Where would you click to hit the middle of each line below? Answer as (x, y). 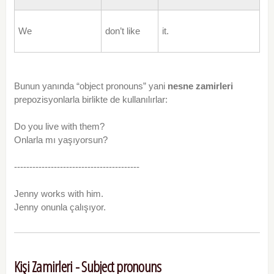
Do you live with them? (59, 127)
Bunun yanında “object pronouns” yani (91, 86)
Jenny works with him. (58, 194)
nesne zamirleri (200, 86)
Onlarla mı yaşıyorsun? (61, 140)
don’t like (122, 31)
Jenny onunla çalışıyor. (60, 207)
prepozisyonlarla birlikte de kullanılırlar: (91, 100)
